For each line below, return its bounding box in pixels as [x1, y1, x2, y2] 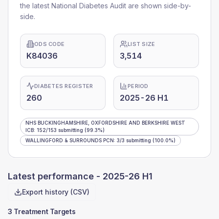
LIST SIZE [128, 41, 155, 47]
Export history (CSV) [22, 188, 89, 196]
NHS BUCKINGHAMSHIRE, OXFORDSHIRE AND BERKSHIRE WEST [25, 120, 185, 126]
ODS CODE [34, 41, 65, 47]
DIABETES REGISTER [34, 83, 93, 89]
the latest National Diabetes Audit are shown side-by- [20, 1, 191, 10]
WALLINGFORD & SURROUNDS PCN [25, 137, 114, 143]
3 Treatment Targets [8, 207, 76, 216]
